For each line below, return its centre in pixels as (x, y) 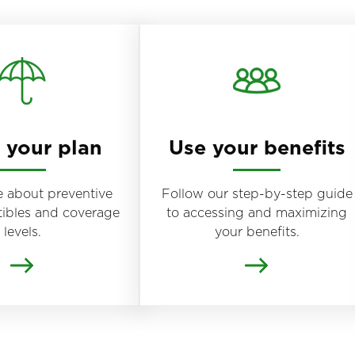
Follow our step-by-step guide (257, 194)
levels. (22, 232)
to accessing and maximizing (257, 213)
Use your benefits (257, 147)
